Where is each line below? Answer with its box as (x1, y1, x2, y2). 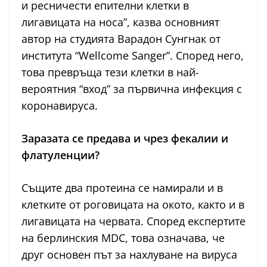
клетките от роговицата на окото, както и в (21, 197, 244, 212)
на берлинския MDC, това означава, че (21, 230, 225, 245)
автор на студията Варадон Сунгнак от (21, 31, 221, 46)
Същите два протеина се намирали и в (21, 180, 223, 195)
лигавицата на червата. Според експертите (21, 213, 246, 228)
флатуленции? (21, 147, 100, 162)
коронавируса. (21, 98, 98, 113)
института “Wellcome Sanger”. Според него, (21, 48, 244, 63)
